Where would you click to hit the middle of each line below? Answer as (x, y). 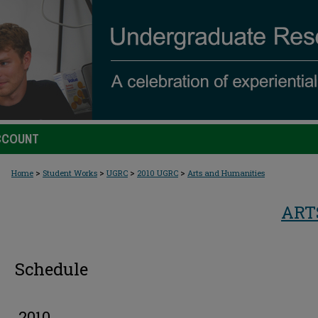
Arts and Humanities (226, 173)
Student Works (70, 173)
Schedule (51, 269)
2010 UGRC (158, 173)
